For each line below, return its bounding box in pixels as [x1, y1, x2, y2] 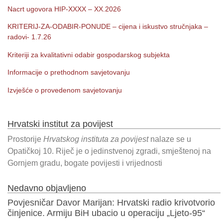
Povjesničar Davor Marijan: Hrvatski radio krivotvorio [7, 198, 215, 208]
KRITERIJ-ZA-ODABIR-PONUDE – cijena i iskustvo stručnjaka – [7, 22, 208, 31]
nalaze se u [148, 134, 191, 143]
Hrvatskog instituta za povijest [43, 134, 148, 143]
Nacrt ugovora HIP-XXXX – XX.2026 [7, 4, 121, 13]
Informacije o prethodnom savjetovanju [7, 68, 130, 77]
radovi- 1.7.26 [7, 33, 51, 41]
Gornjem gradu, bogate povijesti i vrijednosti [7, 158, 162, 167]
